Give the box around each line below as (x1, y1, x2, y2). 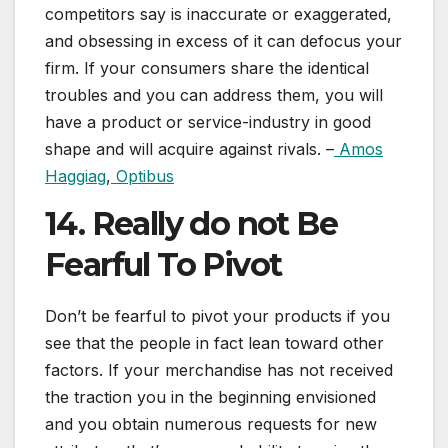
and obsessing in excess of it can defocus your (45, 31, 402, 52)
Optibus (111, 166, 174, 187)
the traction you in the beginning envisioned (45, 387, 376, 408)
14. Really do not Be (45, 204, 337, 244)
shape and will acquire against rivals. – (45, 139, 334, 160)
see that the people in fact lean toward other (45, 333, 384, 354)
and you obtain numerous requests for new (45, 414, 377, 435)
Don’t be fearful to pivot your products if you (45, 306, 390, 327)
